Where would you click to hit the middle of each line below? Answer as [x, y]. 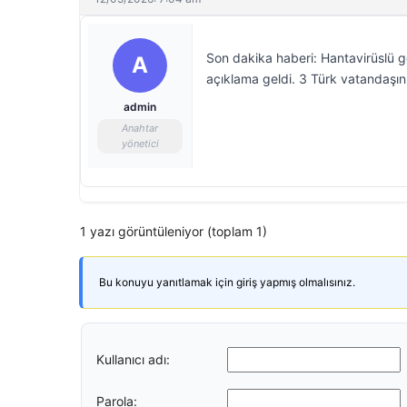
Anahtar [140, 128]
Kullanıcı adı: [133, 359]
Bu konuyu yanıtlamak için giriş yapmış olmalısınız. [227, 282]
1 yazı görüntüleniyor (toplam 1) [174, 231]
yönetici [140, 144]
